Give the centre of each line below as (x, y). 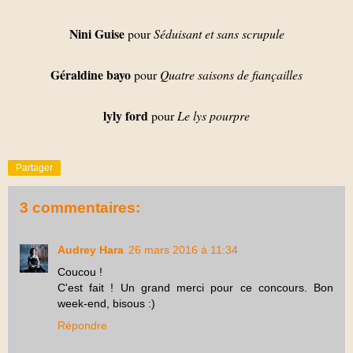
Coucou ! (80, 272)
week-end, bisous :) (106, 304)
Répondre (82, 326)
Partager (34, 168)
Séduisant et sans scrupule (217, 33)
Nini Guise (97, 33)
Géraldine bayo (91, 74)
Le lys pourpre (214, 115)
